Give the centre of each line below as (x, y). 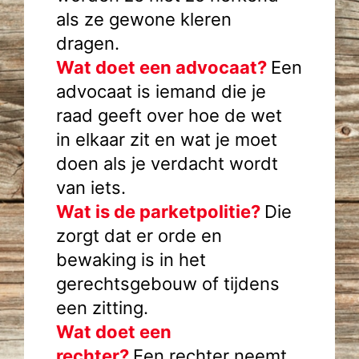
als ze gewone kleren (144, 19)
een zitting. (109, 308)
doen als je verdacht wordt (167, 163)
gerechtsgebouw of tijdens (168, 284)
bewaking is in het (131, 260)
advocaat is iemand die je (161, 91)
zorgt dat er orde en (139, 236)
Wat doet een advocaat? (163, 67)
